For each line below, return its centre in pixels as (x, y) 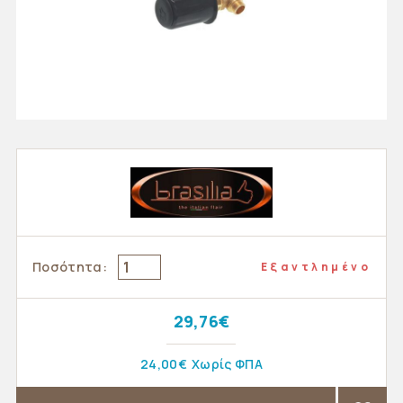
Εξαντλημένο (315, 267)
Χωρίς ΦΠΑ (228, 364)
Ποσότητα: (70, 267)
